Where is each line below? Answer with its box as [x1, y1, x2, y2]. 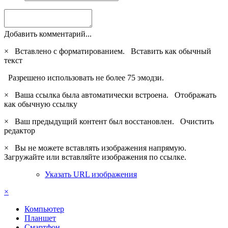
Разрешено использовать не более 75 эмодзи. [4, 73, 164, 82]
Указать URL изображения [45, 169, 137, 179]
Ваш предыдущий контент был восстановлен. [11, 117, 180, 126]
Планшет [24, 213, 56, 222]
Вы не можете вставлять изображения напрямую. [11, 143, 186, 152]
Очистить [180, 117, 214, 126]
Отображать [175, 90, 216, 99]
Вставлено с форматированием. [11, 46, 131, 55]
